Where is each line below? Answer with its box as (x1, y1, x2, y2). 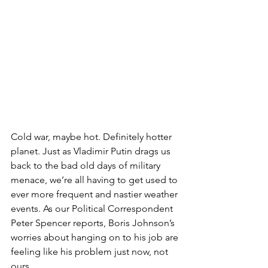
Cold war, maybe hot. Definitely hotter (11, 130, 174, 142)
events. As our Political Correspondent (11, 202, 175, 214)
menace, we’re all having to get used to (11, 173, 180, 185)
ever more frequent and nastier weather (11, 188, 180, 200)
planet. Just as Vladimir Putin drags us (11, 145, 173, 157)
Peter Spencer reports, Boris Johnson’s (11, 217, 177, 229)
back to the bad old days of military (11, 159, 163, 171)
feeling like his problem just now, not (11, 245, 170, 257)
